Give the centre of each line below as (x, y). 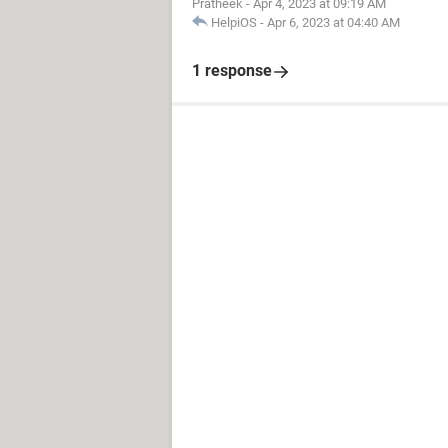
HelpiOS (234, 22)
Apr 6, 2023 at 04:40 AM (333, 22)
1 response (232, 70)
